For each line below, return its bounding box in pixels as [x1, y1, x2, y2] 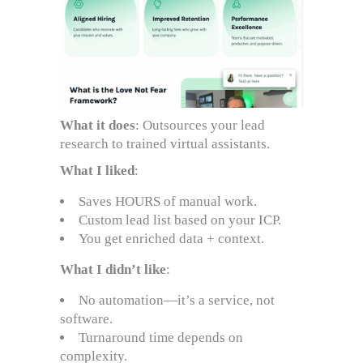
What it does [60, 117, 135, 134]
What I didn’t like [60, 262, 166, 278]
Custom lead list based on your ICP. [79, 212, 281, 228]
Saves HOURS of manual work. [79, 194, 257, 210]
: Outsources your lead [135, 117, 265, 134]
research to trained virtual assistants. [60, 136, 270, 152]
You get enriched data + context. [79, 231, 264, 247]
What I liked [60, 163, 135, 179]
